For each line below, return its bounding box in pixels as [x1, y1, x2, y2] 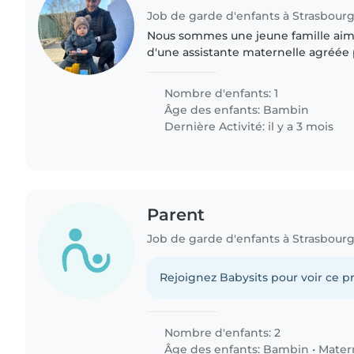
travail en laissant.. [147, 77, 250, 92]
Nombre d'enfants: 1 [161, 85, 279, 100]
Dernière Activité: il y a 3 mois [161, 119, 334, 134]
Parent [147, 204, 205, 224]
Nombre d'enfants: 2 [161, 326, 281, 341]
